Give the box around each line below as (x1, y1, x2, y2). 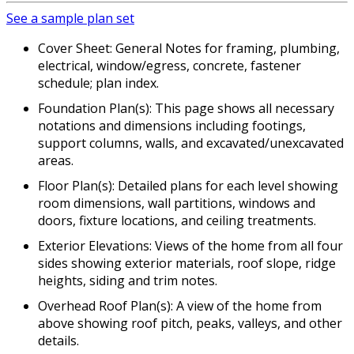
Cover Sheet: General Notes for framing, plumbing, (38, 39, 340, 57)
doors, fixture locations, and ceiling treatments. (38, 211, 316, 229)
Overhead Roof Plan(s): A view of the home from (38, 296, 322, 314)
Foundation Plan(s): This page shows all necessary (38, 99, 334, 117)
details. (38, 331, 79, 349)
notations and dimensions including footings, (38, 116, 306, 134)
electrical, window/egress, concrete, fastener (38, 56, 301, 74)
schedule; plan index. (38, 73, 159, 92)
